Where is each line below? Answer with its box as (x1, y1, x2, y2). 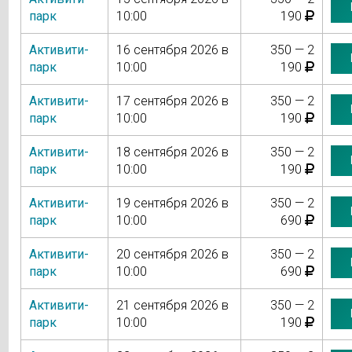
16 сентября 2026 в (115, 42, 229, 57)
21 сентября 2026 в (115, 297, 229, 313)
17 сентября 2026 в (115, 93, 229, 108)
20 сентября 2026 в (115, 246, 229, 262)
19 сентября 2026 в (115, 195, 229, 211)
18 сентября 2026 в (115, 144, 229, 159)
